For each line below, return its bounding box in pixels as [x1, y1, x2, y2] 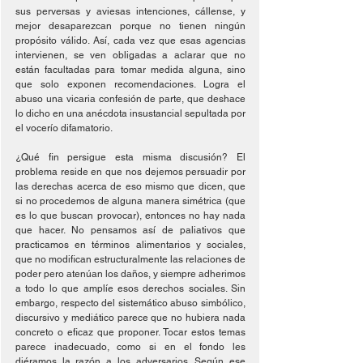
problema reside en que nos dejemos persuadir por [15, 166, 246, 177]
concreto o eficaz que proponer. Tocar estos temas [15, 327, 246, 338]
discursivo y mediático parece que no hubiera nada [15, 312, 246, 323]
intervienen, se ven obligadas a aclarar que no [15, 49, 246, 61]
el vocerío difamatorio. [15, 122, 113, 134]
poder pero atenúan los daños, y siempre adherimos [15, 268, 246, 280]
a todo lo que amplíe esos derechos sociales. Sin [15, 283, 246, 294]
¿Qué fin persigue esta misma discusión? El [15, 152, 246, 163]
